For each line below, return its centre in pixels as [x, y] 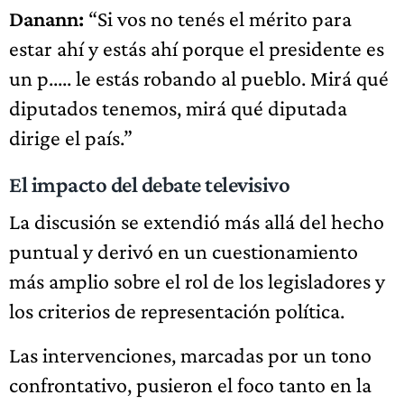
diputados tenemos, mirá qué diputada [178, 108]
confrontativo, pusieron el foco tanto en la [190, 385]
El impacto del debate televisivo [149, 184]
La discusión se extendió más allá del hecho [197, 221]
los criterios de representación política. [177, 311]
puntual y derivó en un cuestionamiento [184, 251]
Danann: [46, 18]
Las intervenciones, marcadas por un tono [190, 355]
